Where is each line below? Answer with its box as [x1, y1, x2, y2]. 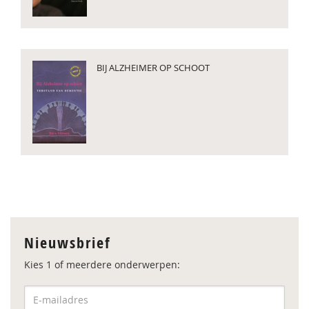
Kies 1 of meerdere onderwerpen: [24, 258, 180, 271]
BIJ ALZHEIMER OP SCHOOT [96, 61, 210, 74]
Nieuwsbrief [24, 232, 111, 253]
